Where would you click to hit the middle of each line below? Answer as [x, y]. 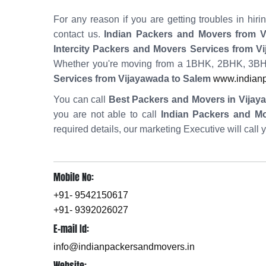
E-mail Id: [71, 229]
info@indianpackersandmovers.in [124, 247]
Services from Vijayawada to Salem [132, 79]
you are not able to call [107, 114]
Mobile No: [74, 177]
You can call [81, 99]
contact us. [79, 34]
